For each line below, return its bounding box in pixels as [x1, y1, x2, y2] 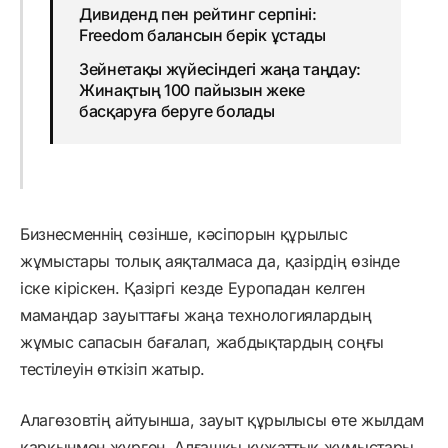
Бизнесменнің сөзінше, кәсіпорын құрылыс [20, 224, 348, 245]
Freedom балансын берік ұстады [78, 25, 326, 46]
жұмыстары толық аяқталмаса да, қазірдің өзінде [20, 251, 400, 272]
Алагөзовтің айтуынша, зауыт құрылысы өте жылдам [20, 410, 424, 431]
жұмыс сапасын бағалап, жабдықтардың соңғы [20, 332, 384, 353]
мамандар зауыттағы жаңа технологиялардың [20, 305, 372, 326]
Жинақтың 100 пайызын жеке [78, 80, 305, 101]
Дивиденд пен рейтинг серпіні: [78, 4, 317, 25]
